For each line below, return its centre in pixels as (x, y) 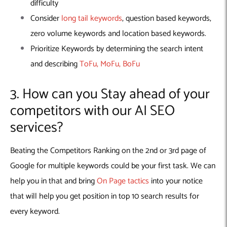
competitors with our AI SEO (92, 111)
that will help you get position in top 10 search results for (105, 197)
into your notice (176, 181)
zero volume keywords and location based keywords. (118, 34)
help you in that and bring (53, 181)
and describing (55, 64)
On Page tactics (123, 181)
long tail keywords (92, 19)
